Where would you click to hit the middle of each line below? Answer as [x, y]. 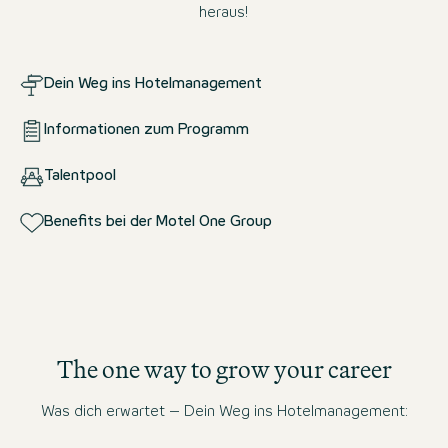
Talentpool [80, 176]
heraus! [224, 12]
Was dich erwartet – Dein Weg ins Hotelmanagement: [224, 411]
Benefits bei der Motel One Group [158, 222]
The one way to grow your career [224, 368]
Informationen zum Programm [146, 130]
